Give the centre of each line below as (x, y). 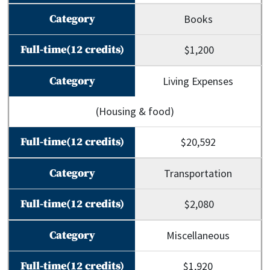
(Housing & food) (135, 111)
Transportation (198, 173)
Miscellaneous (198, 235)
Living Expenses (198, 81)
